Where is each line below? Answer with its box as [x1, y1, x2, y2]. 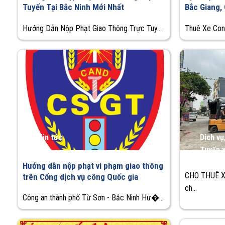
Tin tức [38, 132, 62, 142]
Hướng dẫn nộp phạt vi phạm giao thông [23, 160, 163, 171]
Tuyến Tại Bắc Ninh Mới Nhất [23, 2, 124, 12]
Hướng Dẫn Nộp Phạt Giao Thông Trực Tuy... [23, 23, 162, 33]
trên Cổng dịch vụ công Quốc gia [23, 171, 138, 182]
